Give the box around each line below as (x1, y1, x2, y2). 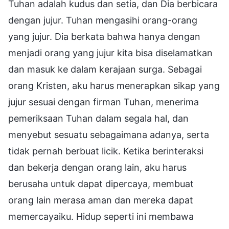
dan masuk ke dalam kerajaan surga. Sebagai (8, 63, 202, 75)
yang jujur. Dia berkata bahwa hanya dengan (8, 31, 200, 42)
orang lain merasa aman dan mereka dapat (8, 194, 193, 205)
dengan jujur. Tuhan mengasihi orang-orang (8, 14, 197, 26)
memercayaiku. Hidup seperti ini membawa (8, 211, 194, 222)
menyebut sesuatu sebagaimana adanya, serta (8, 129, 209, 140)
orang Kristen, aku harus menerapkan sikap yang (8, 80, 220, 91)
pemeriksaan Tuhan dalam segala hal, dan (8, 112, 189, 124)
